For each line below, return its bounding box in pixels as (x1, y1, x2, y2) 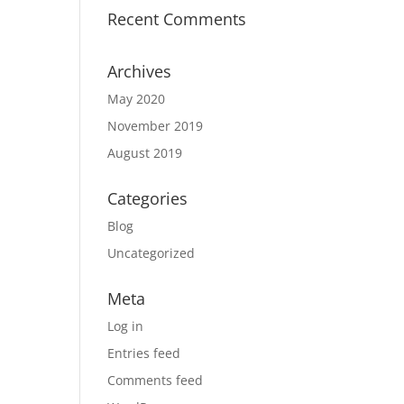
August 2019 (107, 144, 183, 161)
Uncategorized (107, 244, 196, 262)
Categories (107, 188, 188, 209)
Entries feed (107, 344, 181, 362)
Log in (107, 317, 144, 335)
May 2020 (107, 90, 166, 107)
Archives (107, 60, 172, 82)
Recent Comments (107, 8, 247, 30)
